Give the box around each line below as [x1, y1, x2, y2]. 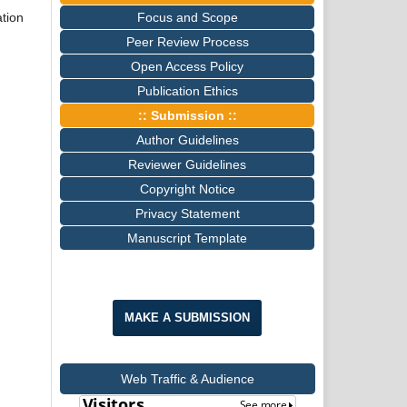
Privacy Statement [134, 206, 240, 222]
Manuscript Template [127, 231, 247, 246]
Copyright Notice [139, 182, 235, 197]
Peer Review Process [125, 35, 249, 50]
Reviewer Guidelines [128, 157, 246, 173]
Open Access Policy [131, 59, 243, 74]
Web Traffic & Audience [121, 372, 254, 387]
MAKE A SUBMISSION [124, 311, 250, 325]
